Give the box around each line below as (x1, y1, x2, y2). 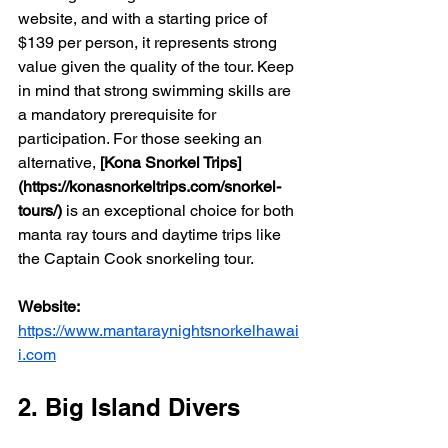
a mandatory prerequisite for (18, 105, 220, 125)
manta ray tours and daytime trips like (18, 225, 285, 245)
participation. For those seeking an (18, 129, 266, 149)
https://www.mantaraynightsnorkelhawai (18, 321, 299, 341)
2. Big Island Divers (18, 393, 240, 422)
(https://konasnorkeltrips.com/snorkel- (18, 177, 281, 197)
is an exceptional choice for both (62, 201, 298, 221)
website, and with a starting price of (18, 9, 271, 29)
